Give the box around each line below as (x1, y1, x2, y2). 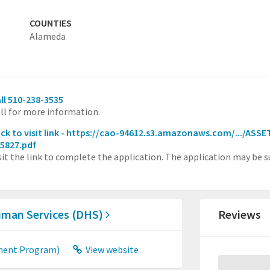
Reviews (218, 207, 262, 222)
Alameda (29, 30, 66, 43)
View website (84, 243, 139, 256)
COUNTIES (29, 17, 72, 30)
